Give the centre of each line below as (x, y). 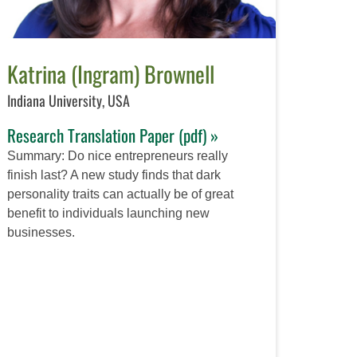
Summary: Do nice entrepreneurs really (117, 156)
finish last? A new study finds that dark (114, 175)
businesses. (41, 233)
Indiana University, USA (68, 101)
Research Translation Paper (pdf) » (112, 135)
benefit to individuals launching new (108, 214)
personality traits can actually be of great (120, 194)
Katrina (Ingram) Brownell (110, 74)
